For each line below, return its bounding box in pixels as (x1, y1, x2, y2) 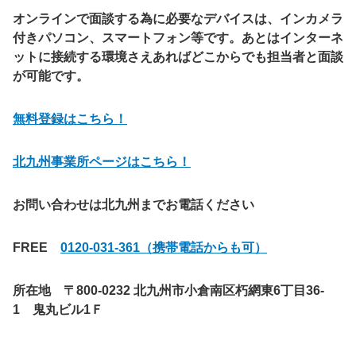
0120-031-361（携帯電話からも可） (60, 240, 267, 254)
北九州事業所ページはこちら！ (13, 154, 191, 168)
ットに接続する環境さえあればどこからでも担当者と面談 (13, 49, 343, 64)
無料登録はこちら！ (13, 111, 127, 126)
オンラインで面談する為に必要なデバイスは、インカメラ (13, 11, 343, 25)
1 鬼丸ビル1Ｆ (13, 302, 103, 316)
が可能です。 (13, 68, 89, 83)
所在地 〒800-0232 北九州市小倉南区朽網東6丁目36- (13, 283, 324, 297)
